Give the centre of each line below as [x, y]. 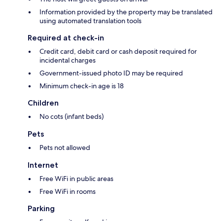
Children [43, 103]
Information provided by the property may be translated [126, 12]
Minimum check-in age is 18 [82, 86]
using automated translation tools [91, 21]
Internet [43, 165]
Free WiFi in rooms [68, 192]
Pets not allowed [65, 148]
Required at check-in [66, 38]
